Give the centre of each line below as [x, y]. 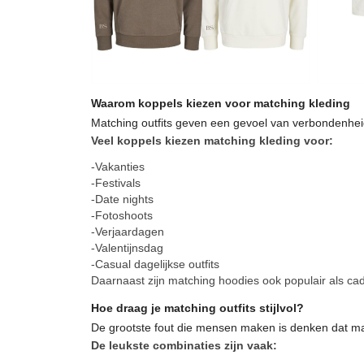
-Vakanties [118, 167]
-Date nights [122, 199]
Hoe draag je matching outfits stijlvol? [197, 308]
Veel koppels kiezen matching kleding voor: [212, 141]
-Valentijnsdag [127, 248]
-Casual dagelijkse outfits [155, 264]
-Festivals [116, 183]
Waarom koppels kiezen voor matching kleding [221, 104]
